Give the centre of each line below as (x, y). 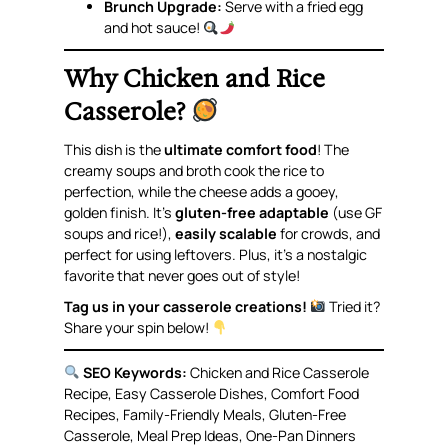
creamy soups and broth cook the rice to (194, 170)
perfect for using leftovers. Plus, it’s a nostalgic (216, 254)
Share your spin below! (138, 328)
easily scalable (226, 233)
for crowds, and (329, 233)
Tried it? (353, 307)
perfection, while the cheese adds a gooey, (202, 191)
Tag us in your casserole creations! (187, 307)
